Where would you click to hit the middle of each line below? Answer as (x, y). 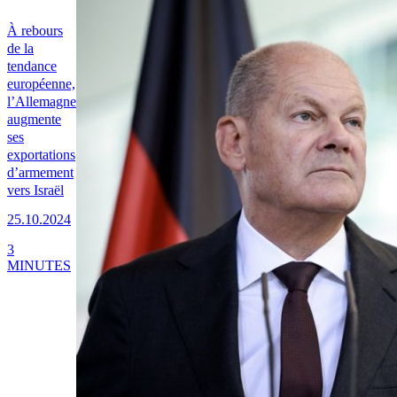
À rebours (35, 31)
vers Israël (35, 191)
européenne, (41, 84)
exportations (41, 155)
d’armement (40, 173)
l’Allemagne (42, 102)
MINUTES (39, 265)
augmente (34, 120)
